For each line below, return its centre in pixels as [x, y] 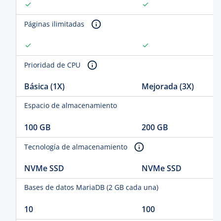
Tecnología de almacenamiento [77, 147]
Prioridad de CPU [53, 65]
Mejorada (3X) [167, 86]
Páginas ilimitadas [55, 24]
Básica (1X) [44, 86]
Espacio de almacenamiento [71, 105]
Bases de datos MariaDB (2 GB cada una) [91, 187]
